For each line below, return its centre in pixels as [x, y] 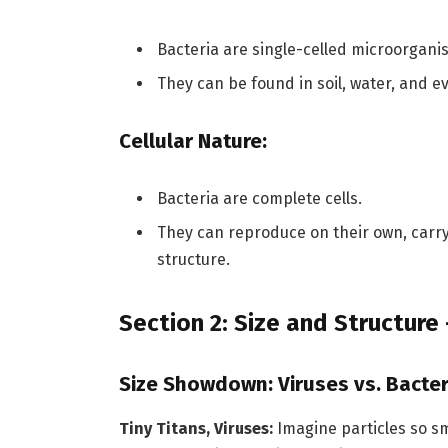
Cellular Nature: [192, 141]
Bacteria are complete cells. [259, 198]
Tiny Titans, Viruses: [195, 428]
